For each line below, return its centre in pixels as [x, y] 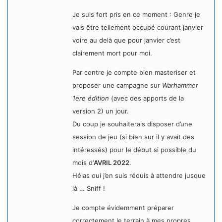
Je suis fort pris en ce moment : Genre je [136, 14]
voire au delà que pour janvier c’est [126, 40]
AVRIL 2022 [111, 163]
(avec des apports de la [146, 98]
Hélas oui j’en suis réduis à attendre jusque [139, 175]
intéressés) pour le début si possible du [134, 150]
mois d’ [83, 163]
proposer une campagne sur [117, 85]
